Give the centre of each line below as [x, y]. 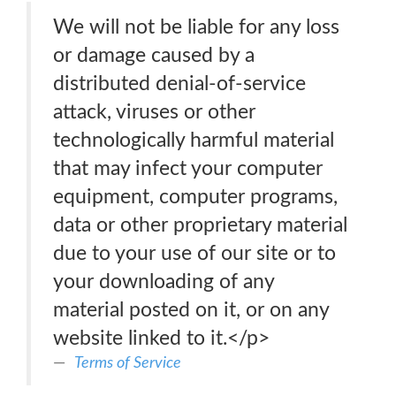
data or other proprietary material [200, 225]
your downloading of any [164, 282]
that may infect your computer [188, 168]
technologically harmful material [194, 140]
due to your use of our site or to [194, 253]
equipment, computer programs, [195, 197]
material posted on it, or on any [191, 310]
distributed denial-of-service [179, 84]
